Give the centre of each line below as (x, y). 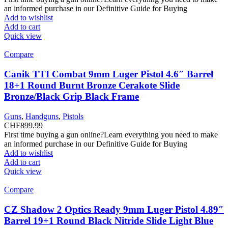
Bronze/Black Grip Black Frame (72, 97)
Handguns (42, 116)
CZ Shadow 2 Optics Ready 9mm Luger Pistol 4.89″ (114, 209)
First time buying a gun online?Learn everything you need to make (111, 134)
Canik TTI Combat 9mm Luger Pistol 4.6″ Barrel (109, 74)
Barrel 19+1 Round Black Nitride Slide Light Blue (109, 220)
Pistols (73, 116)
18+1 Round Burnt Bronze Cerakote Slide (92, 85)
